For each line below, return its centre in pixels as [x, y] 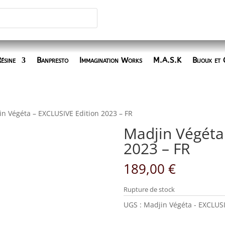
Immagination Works [111, 60]
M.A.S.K [167, 60]
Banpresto [52, 60]
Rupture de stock [149, 189]
